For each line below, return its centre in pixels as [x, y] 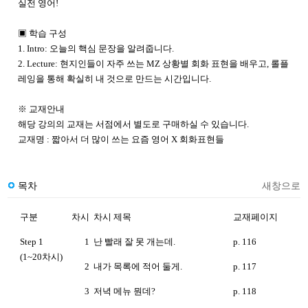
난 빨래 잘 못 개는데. [134, 241]
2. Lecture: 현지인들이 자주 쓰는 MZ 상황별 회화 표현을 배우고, [144, 63]
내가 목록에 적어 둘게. [138, 266]
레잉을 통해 [41, 78]
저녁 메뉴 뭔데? [124, 291]
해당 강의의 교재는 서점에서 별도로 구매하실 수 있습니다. [133, 124]
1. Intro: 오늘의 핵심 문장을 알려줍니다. [97, 48]
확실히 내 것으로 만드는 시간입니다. [138, 78]
